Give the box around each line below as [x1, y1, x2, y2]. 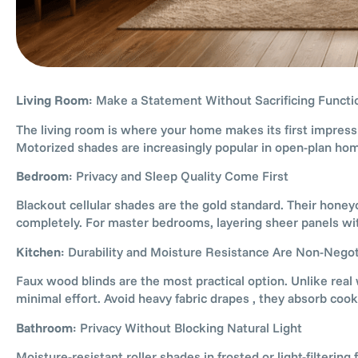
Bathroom [16, 319, 73, 336]
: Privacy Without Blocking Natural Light [73, 319, 302, 336]
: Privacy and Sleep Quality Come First [69, 168, 288, 185]
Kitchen [16, 243, 61, 260]
